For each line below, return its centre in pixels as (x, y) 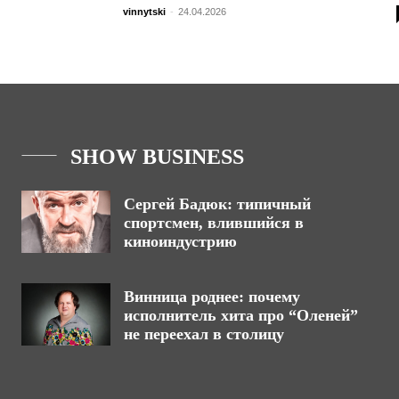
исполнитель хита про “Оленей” (241, 315)
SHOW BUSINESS (157, 157)
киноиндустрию (180, 241)
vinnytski (144, 12)
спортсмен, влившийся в (214, 223)
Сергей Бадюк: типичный (217, 204)
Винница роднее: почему (212, 297)
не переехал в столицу (204, 334)
